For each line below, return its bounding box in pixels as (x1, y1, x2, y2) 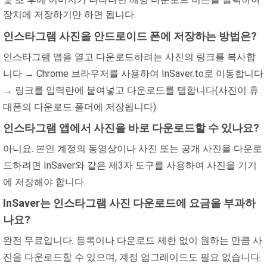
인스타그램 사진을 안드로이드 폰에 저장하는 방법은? (3, 30, 257, 42)
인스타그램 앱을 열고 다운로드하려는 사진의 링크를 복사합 (3, 51, 256, 63)
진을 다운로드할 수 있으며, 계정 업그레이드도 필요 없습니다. (3, 252, 262, 263)
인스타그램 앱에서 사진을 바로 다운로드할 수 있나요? (3, 122, 259, 134)
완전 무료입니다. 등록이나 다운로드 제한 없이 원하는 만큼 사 (3, 235, 262, 246)
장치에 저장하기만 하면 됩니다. (3, 9, 136, 20)
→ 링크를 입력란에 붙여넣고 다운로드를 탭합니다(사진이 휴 (3, 85, 259, 96)
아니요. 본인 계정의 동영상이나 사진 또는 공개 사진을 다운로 (3, 143, 262, 154)
